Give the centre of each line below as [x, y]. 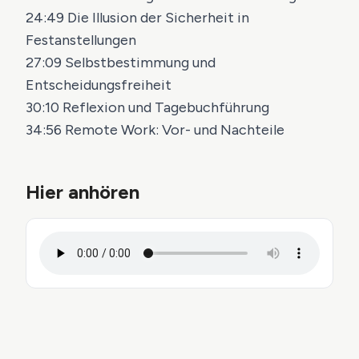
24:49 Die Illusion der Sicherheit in [137, 18]
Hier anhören [83, 192]
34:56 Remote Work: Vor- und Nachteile [155, 130]
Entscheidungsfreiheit [99, 85]
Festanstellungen [81, 40]
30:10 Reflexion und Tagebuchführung [147, 107]
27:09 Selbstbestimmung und [121, 63]
